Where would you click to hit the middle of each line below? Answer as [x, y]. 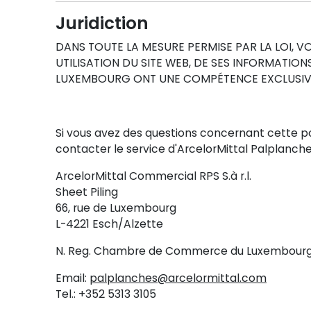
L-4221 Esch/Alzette [109, 224]
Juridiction [102, 23]
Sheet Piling [87, 192]
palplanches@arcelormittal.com [178, 278]
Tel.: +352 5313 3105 [106, 294]
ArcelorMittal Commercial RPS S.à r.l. [153, 176]
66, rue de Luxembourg [116, 208]
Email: [73, 278]
